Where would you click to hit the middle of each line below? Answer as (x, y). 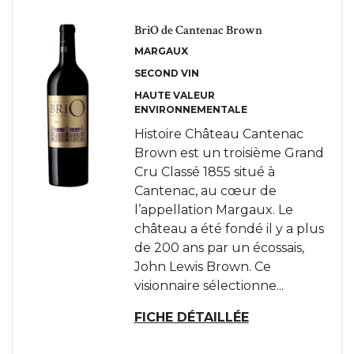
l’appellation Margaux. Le (213, 210)
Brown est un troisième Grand (229, 153)
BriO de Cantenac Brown (198, 30)
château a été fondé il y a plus (229, 229)
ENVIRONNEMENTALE (190, 109)
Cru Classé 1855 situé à (204, 172)
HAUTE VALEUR (174, 95)
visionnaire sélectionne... (209, 286)
